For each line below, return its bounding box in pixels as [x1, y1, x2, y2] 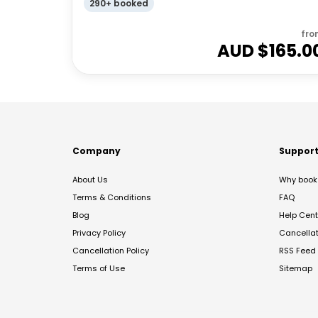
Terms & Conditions [72, 192, 151, 203]
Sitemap [279, 263, 312, 274]
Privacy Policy [72, 227, 126, 238]
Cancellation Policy [72, 245, 149, 256]
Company [72, 145, 121, 157]
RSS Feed [279, 245, 316, 256]
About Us [72, 174, 108, 185]
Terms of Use [72, 263, 125, 274]
